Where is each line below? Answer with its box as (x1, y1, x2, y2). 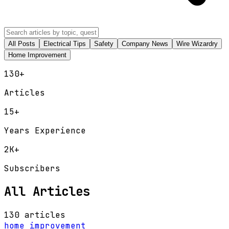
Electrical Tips (43, 39, 86, 48)
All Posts (8, 39, 35, 48)
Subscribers (4, 163, 60, 174)
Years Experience (4, 125, 86, 136)
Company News (122, 39, 168, 48)
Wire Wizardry (176, 39, 218, 48)
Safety (94, 39, 113, 48)
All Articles (4, 184, 90, 200)
